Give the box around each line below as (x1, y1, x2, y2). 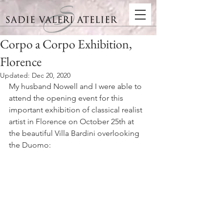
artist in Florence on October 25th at (9, 117, 136, 126)
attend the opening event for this (9, 93, 125, 103)
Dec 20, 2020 (32, 71, 70, 80)
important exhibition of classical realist (9, 105, 144, 114)
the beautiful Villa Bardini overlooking (9, 129, 141, 138)
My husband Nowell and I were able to (9, 82, 144, 91)
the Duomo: (9, 140, 51, 150)
